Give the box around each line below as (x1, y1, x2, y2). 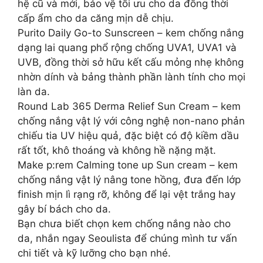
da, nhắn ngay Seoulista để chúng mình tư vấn (18, 232, 237, 244)
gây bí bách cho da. (18, 203, 111, 215)
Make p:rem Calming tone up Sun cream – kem (18, 159, 238, 171)
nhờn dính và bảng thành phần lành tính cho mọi (18, 71, 245, 83)
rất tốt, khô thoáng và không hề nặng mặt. (18, 144, 216, 156)
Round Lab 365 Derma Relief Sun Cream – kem (18, 100, 241, 112)
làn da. (18, 86, 50, 97)
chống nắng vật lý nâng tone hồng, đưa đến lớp (18, 174, 241, 186)
